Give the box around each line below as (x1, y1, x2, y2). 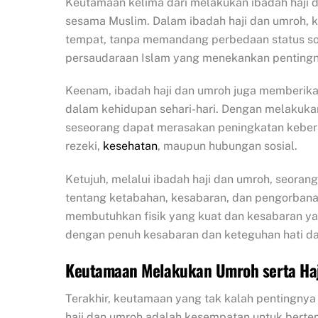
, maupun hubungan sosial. (158, 139, 297, 153)
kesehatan (103, 139, 158, 153)
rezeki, (65, 139, 103, 153)
